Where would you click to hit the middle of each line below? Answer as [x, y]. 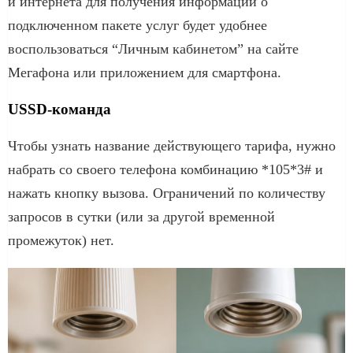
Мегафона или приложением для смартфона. [145, 72]
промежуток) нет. [61, 240]
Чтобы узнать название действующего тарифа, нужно [172, 145]
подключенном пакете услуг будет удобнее [137, 25]
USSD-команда [59, 109]
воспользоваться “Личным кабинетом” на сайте [153, 48]
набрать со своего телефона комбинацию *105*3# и [165, 169]
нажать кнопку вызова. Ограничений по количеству [167, 193]
